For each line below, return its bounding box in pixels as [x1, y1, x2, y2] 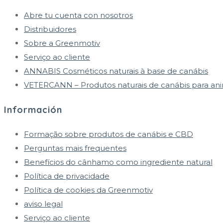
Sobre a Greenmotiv [24, 38, 100, 48]
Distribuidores [24, 24, 76, 34]
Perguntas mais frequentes [24, 143, 126, 153]
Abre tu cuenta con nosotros [24, 10, 133, 20]
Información [4, 104, 62, 116]
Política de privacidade [24, 171, 110, 181]
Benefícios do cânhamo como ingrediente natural [24, 157, 213, 167]
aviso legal [24, 199, 63, 209]
